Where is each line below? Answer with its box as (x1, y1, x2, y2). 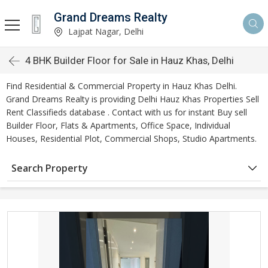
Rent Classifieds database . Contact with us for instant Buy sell (6, 106, 247, 118)
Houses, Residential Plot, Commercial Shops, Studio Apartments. (6, 133, 257, 144)
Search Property (11, 162, 88, 175)
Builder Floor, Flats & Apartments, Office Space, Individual (6, 120, 230, 131)
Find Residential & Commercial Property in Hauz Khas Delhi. (6, 80, 237, 92)
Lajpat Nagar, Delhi (66, 25, 144, 37)
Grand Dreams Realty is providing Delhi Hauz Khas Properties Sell (6, 93, 259, 105)
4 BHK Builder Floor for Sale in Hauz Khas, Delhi (25, 54, 234, 66)
